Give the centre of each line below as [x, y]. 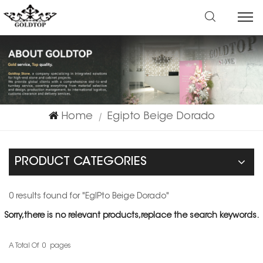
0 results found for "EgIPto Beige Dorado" [89, 196]
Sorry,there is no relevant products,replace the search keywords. [131, 216]
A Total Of [24, 246]
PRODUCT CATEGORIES [81, 162]
